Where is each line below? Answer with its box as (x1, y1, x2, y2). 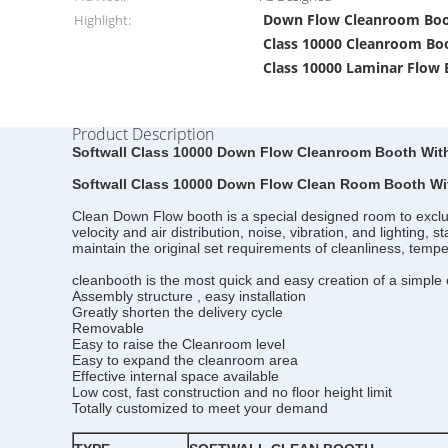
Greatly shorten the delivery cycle (72, 304, 283, 320)
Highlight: (74, 11, 131, 29)
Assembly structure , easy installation (72, 288, 306, 304)
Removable (72, 320, 144, 336)
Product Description (72, 123, 214, 145)
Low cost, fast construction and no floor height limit (72, 384, 392, 400)
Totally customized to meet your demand (72, 400, 328, 416)
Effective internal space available (72, 368, 279, 384)
